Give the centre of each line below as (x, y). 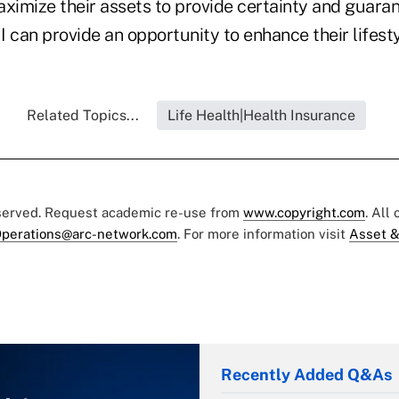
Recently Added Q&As (306, 375)
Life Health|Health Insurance (261, 116)
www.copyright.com (304, 213)
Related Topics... (82, 116)
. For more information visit (263, 234)
